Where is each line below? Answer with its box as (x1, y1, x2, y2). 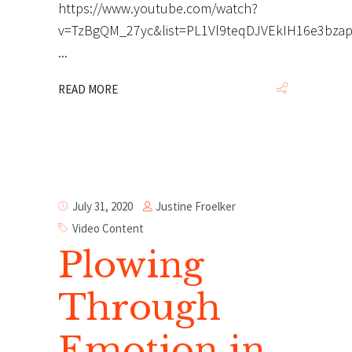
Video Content (72, 221, 144, 236)
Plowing (58, 242, 204, 287)
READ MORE (58, 81, 118, 97)
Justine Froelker (156, 198, 236, 214)
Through (58, 284, 221, 329)
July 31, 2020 (72, 199, 133, 214)
